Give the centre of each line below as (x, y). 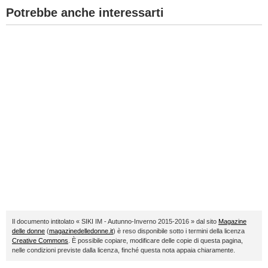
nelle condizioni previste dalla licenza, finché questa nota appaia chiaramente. (124, 250)
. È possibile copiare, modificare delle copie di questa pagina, (156, 240)
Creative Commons (40, 240)
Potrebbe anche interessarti (85, 12)
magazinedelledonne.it (81, 231)
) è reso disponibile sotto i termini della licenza (179, 231)
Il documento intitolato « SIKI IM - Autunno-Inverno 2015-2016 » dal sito (115, 221)
